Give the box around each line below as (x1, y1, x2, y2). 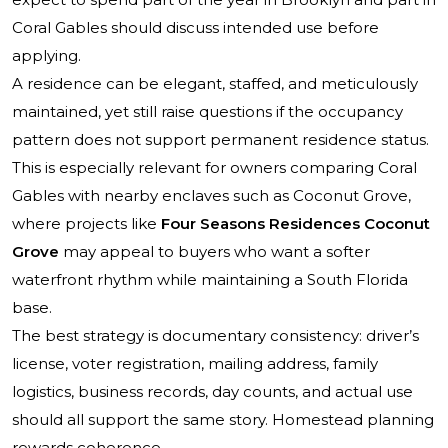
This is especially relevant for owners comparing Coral (12, 158, 417, 178)
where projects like (12, 214, 161, 234)
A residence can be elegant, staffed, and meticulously (12, 74, 418, 94)
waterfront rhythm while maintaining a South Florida (12, 270, 408, 290)
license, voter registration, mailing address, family (12, 354, 378, 374)
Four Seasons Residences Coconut (161, 214, 430, 234)
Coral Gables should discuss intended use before (12, 18, 379, 38)
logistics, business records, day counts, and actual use (12, 382, 413, 402)
